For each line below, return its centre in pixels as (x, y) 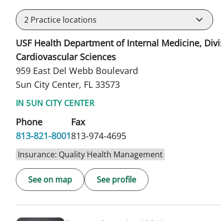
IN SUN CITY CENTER (55, 103)
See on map (50, 179)
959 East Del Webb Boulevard (77, 70)
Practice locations (63, 19)
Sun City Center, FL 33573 (68, 84)
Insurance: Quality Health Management (90, 154)
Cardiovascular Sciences (66, 56)
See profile (116, 179)
